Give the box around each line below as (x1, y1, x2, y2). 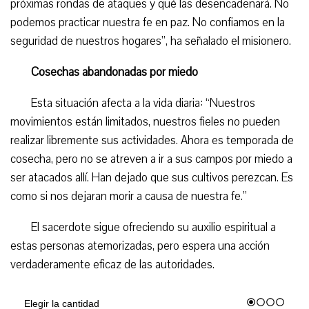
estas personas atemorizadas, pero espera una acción (10, 237, 270, 254)
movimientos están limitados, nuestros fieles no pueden (10, 113, 280, 130)
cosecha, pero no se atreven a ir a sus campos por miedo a (10, 150, 292, 167)
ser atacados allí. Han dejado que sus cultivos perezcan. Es (10, 169, 293, 186)
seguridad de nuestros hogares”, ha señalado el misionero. (10, 32, 291, 49)
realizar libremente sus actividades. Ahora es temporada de (10, 132, 294, 148)
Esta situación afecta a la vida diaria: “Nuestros (31, 94, 255, 111)
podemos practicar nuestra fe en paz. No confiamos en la (10, 14, 285, 30)
